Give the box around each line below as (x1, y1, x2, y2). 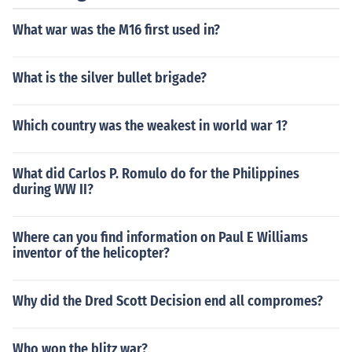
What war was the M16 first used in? (13, 21, 220, 38)
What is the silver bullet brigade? (13, 69, 207, 86)
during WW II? (13, 181, 93, 198)
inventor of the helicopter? (13, 244, 170, 262)
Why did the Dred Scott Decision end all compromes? (13, 292, 323, 310)
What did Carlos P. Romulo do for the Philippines (13, 165, 299, 182)
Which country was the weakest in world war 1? (13, 117, 288, 134)
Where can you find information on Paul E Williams (13, 229, 308, 246)
